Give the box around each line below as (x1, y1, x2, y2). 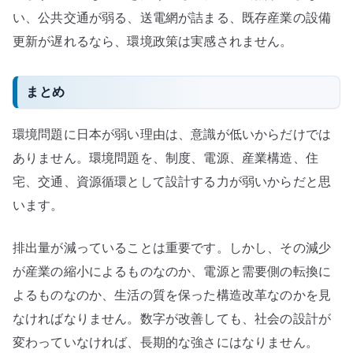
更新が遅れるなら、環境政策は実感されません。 (13, 32, 293, 50)
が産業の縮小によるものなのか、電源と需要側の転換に (13, 262, 332, 280)
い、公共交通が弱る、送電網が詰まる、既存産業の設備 (13, 9, 332, 27)
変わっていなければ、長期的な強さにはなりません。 (13, 333, 318, 351)
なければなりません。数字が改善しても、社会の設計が (13, 309, 332, 327)
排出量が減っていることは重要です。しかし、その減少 (13, 238, 332, 256)
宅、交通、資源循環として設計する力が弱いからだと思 (13, 172, 332, 190)
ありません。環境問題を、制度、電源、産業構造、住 (13, 148, 318, 166)
